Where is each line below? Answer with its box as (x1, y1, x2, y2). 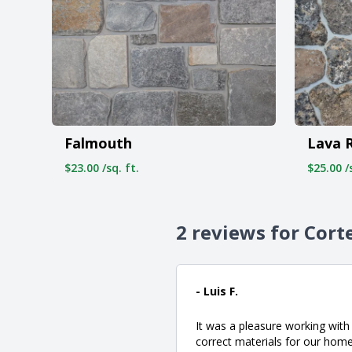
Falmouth (64, 133, 132, 152)
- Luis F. (196, 283, 238, 299)
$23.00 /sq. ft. (64, 159, 139, 175)
